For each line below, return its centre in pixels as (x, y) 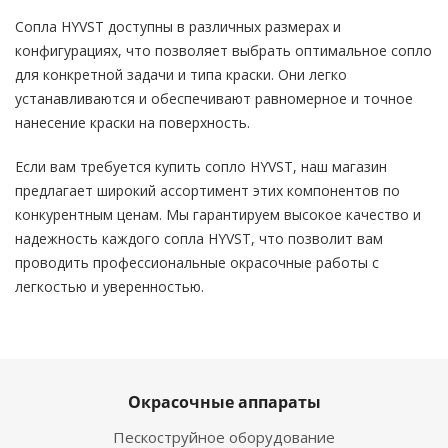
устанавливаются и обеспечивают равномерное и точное (214, 98)
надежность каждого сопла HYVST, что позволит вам (199, 238)
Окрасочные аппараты (224, 402)
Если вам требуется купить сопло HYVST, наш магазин (201, 166)
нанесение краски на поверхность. (132, 122)
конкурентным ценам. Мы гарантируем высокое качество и (218, 214)
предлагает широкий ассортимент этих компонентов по (207, 190)
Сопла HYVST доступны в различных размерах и (178, 26)
